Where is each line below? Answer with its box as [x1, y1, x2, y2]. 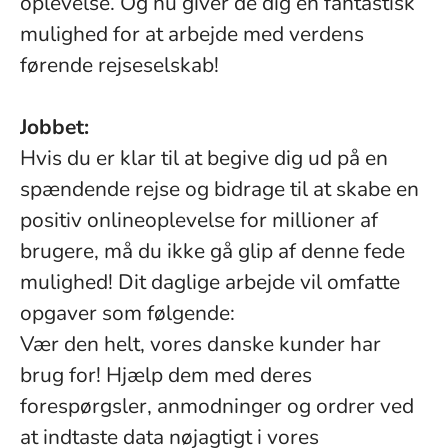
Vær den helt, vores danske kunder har [20, 330, 381, 358]
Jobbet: [20, 113, 89, 141]
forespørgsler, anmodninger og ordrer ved [20, 392, 414, 420]
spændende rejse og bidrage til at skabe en [20, 175, 419, 203]
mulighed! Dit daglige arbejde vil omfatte [20, 268, 400, 296]
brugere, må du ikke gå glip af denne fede [20, 237, 405, 265]
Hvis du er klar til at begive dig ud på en [20, 144, 388, 172]
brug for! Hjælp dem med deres [20, 361, 312, 389]
